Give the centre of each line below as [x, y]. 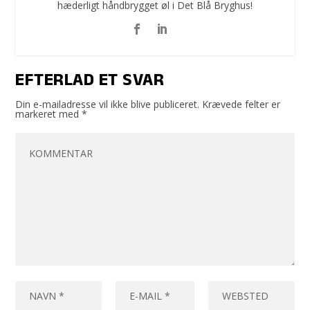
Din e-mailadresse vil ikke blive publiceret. [108, 104]
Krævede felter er [241, 104]
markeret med [49, 114]
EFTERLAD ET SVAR [90, 82]
